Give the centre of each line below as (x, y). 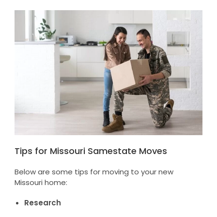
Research (42, 203)
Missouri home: (41, 183)
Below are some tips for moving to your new (94, 172)
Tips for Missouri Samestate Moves (91, 151)
